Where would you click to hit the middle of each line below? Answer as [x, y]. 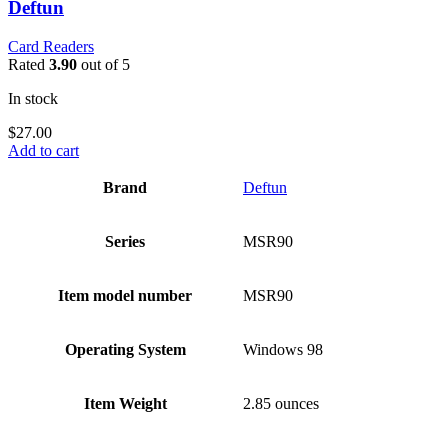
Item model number [125, 295]
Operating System [125, 349]
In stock [33, 98]
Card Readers [51, 46]
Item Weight [125, 403]
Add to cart [43, 150]
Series [125, 241]
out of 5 [103, 64]
